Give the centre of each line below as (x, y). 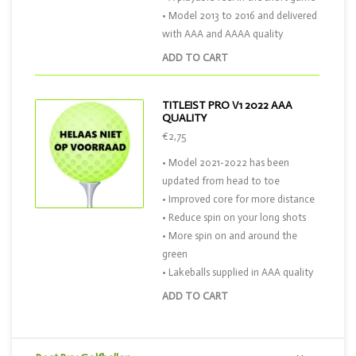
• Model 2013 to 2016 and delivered (240, 15)
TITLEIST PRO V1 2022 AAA (227, 105)
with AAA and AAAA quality (222, 34)
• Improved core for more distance (238, 199)
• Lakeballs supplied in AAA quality (238, 272)
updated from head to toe (221, 181)
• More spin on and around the (230, 236)
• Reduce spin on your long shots (234, 217)
